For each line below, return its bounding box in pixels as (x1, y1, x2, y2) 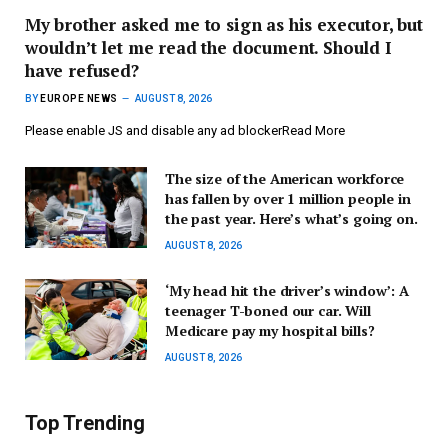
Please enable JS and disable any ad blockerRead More (25, 122, 345, 138)
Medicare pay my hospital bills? (165, 320, 375, 340)
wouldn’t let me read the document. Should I (25, 35, 392, 59)
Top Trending (25, 410, 145, 435)
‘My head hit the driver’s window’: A (165, 280, 409, 300)
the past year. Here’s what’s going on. (165, 208, 418, 228)
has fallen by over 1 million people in (165, 188, 411, 208)
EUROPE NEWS (40, 92, 118, 104)
